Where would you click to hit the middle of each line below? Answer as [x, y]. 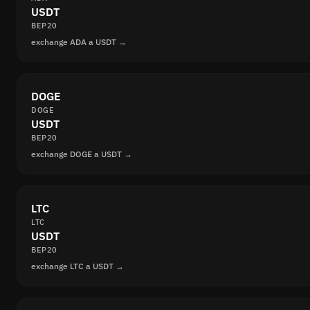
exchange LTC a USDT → [77, 266]
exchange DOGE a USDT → [82, 154]
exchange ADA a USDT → [79, 42]
